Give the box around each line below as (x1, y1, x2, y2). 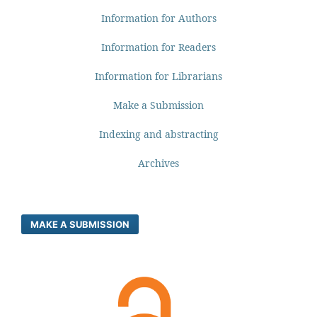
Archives (138, 156, 179, 171)
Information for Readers (101, 40, 216, 54)
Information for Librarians (95, 69, 222, 83)
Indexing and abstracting (98, 127, 219, 142)
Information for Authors (100, 11, 217, 25)
